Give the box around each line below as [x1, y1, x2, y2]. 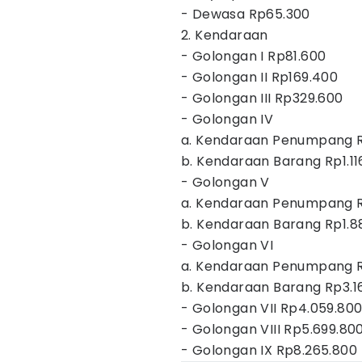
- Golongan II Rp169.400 [181, 68, 339, 86]
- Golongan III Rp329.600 [181, 89, 343, 107]
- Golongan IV [181, 110, 274, 128]
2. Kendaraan [181, 26, 268, 44]
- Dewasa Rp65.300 [181, 5, 310, 23]
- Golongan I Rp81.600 [181, 47, 326, 65]
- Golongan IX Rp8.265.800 [181, 341, 357, 360]
